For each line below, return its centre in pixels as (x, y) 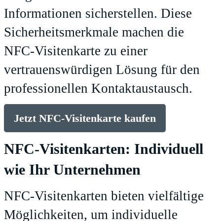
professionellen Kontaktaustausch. (98, 89)
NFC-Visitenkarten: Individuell (104, 149)
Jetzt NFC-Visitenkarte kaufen (85, 118)
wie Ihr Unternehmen (72, 170)
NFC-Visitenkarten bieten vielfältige (104, 196)
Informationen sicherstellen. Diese (98, 14)
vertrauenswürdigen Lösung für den (102, 70)
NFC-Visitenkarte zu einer (76, 51)
